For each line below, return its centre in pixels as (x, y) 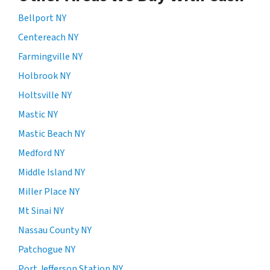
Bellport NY (42, 18)
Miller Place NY (49, 191)
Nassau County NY (55, 230)
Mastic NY (38, 114)
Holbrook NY (44, 76)
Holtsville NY (45, 95)
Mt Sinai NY (41, 211)
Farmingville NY (50, 56)
